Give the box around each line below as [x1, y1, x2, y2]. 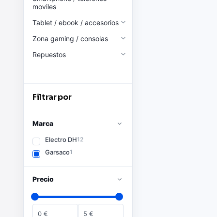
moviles [32, 2, 56, 11]
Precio [32, 175, 54, 183]
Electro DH [45, 136, 77, 143]
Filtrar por [32, 92, 72, 102]
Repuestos [37, 50, 66, 59]
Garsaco [45, 148, 70, 156]
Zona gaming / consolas [37, 34, 108, 43]
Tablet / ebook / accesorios [36, 18, 119, 27]
